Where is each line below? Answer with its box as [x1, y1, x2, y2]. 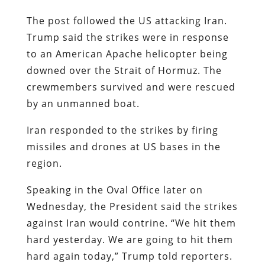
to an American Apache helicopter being [26, 47, 228, 60]
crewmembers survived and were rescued [26, 80, 235, 93]
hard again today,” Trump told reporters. [26, 249, 235, 263]
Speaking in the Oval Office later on [26, 183, 203, 196]
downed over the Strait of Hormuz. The [26, 63, 222, 77]
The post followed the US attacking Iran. [26, 14, 227, 27]
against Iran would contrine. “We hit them [26, 216, 236, 230]
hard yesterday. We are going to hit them [26, 232, 233, 246]
